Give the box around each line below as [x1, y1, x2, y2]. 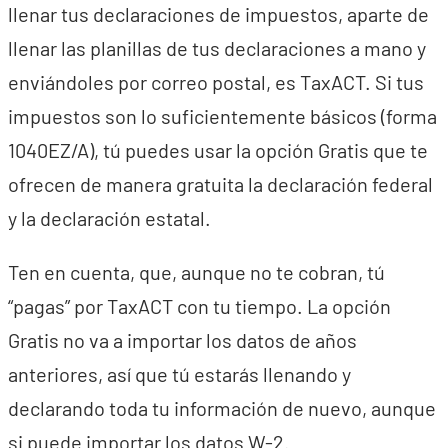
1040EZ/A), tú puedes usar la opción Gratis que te [8, 138, 428, 162]
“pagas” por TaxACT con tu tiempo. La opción [8, 294, 391, 318]
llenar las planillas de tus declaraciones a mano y [8, 36, 426, 60]
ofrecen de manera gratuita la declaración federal [8, 172, 433, 196]
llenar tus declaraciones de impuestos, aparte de [8, 2, 429, 26]
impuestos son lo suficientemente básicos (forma [8, 104, 437, 128]
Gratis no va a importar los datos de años [8, 328, 357, 352]
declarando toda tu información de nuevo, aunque [8, 396, 436, 420]
